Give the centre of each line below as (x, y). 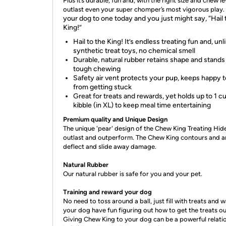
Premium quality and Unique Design (115, 119)
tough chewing (97, 69)
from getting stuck (102, 87)
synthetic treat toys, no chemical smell (134, 51)
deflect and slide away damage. (110, 147)
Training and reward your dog (107, 192)
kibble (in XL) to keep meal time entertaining (142, 105)
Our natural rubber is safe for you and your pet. (133, 174)
